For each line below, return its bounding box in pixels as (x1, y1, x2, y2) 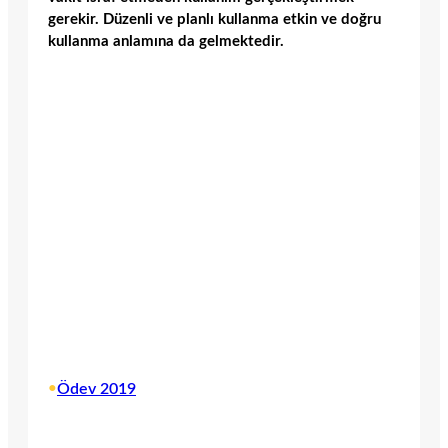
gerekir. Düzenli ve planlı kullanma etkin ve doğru (48, 12, 381, 28)
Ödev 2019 (57, 380, 136, 397)
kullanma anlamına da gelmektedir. (48, 34, 284, 50)
